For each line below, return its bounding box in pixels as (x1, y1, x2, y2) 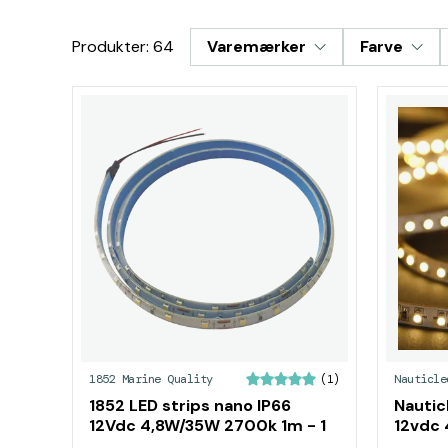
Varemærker (207, 36, 306, 57)
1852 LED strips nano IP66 (89, 395, 291, 416)
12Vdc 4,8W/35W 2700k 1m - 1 (89, 415, 326, 436)
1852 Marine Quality (89, 371, 213, 387)
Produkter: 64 (72, 36, 174, 57)
